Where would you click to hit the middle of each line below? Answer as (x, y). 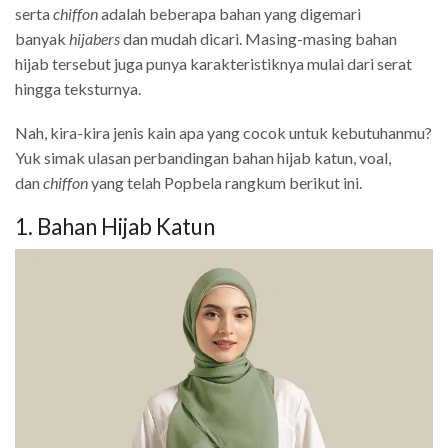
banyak (42, 39)
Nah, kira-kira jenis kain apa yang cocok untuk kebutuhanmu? (223, 133)
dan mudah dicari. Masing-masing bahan (258, 39)
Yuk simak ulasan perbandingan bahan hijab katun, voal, (203, 158)
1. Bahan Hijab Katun (115, 226)
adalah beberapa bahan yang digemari (229, 14)
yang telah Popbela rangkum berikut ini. (226, 183)
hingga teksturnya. (78, 89)
